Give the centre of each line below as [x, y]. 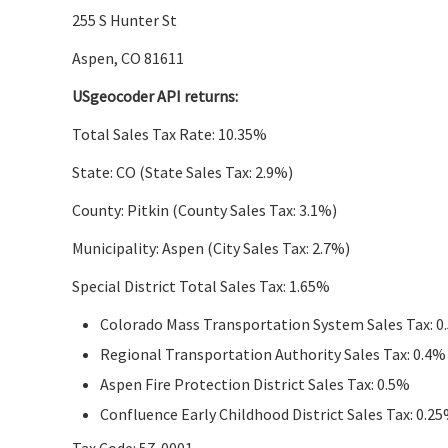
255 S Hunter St [124, 19]
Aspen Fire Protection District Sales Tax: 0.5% [255, 383]
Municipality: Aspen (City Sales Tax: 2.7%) [211, 247]
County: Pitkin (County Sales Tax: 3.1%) [204, 209]
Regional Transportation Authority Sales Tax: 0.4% [273, 353]
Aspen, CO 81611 [128, 57]
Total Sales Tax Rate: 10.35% [169, 133]
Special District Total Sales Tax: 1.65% [201, 285]
